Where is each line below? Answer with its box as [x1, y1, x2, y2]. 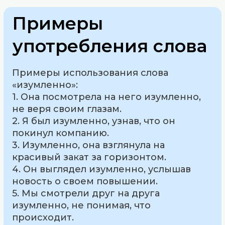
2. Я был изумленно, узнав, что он [12, 115, 176, 127]
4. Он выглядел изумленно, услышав [12, 163, 191, 175]
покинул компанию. [12, 127, 109, 139]
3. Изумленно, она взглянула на [12, 139, 165, 151]
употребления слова [13, 35, 207, 57]
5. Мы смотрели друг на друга [12, 187, 160, 199]
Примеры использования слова [12, 67, 169, 78]
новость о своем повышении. [12, 175, 158, 187]
